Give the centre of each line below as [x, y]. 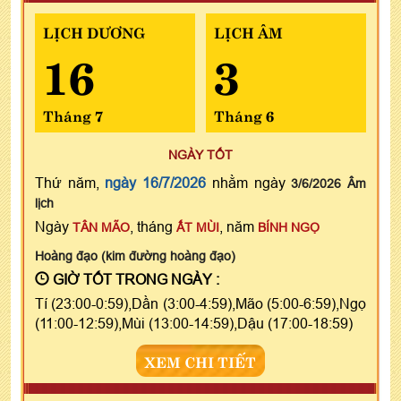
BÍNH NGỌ [289, 228]
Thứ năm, [70, 183]
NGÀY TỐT [200, 155]
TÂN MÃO [101, 228]
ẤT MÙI [198, 228]
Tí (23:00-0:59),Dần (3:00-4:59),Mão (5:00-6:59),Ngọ [200, 304]
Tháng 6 [243, 115]
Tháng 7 [73, 115]
